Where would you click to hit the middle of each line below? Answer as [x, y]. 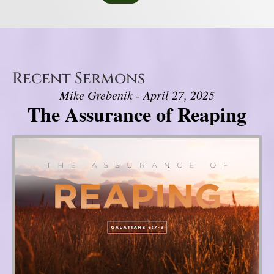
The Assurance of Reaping [137, 114]
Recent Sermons [79, 79]
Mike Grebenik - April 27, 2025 [137, 95]
